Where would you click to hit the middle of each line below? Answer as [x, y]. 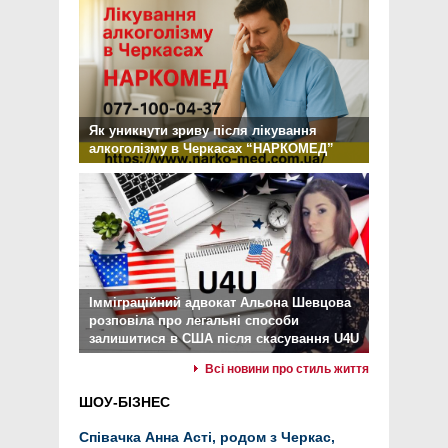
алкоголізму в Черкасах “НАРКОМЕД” [211, 149]
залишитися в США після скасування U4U [224, 339]
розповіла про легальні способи [194, 321]
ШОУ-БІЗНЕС [124, 402]
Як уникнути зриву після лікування [203, 131]
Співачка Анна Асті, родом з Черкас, [207, 437]
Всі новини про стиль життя [287, 369]
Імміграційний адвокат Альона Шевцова [220, 303]
